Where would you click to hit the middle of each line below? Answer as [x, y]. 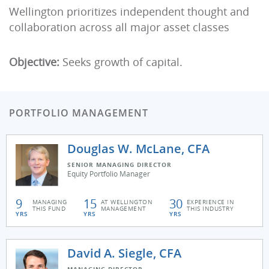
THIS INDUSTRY [210, 208]
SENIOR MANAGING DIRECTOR [119, 165]
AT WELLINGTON [127, 202]
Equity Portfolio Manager [109, 174]
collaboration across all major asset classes [119, 27]
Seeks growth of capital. [121, 62]
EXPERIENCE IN [210, 202]
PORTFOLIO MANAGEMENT [79, 113]
